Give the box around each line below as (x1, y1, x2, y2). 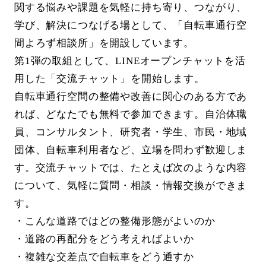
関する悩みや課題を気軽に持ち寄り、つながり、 (14, 2, 248, 14)
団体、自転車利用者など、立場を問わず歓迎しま (14, 144, 248, 156)
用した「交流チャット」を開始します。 (14, 73, 205, 85)
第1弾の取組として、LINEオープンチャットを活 (14, 55, 246, 67)
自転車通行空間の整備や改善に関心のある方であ (14, 91, 248, 103)
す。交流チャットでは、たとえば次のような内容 (14, 162, 248, 174)
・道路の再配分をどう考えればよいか (14, 233, 195, 245)
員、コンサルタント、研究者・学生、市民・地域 (14, 126, 248, 138)
